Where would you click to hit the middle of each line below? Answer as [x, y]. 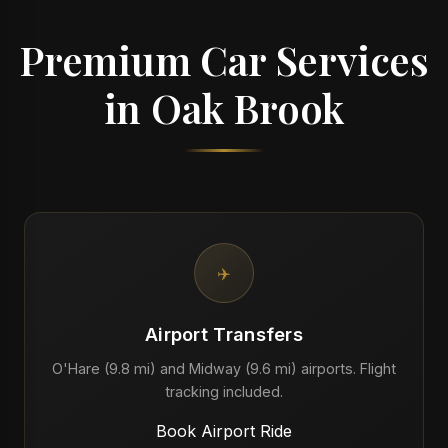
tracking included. [224, 391]
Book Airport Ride [224, 431]
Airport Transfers [224, 334]
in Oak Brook [224, 107]
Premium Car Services [224, 59]
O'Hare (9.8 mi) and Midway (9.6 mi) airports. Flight [224, 368]
